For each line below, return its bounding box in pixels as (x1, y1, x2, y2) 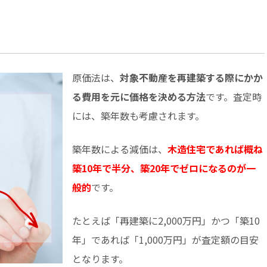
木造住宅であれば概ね (167, 142, 263, 157)
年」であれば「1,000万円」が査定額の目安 (72, 232, 259, 247)
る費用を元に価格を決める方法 (72, 89, 206, 104)
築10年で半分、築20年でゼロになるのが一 (72, 161, 256, 176)
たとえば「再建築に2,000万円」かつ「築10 (72, 213, 260, 228)
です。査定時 (206, 89, 262, 104)
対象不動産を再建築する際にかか (120, 70, 263, 85)
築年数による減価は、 (72, 142, 167, 157)
